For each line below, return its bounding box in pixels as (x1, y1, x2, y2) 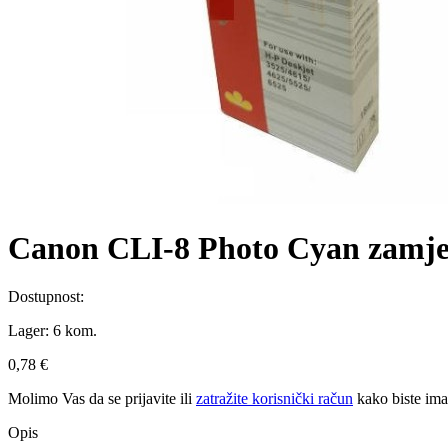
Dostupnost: (8, 288, 88, 306)
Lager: (8, 322, 53, 340)
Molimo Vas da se (8, 390, 125, 408)
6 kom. (53, 322, 97, 340)
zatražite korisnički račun (196, 390, 353, 408)
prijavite (125, 390, 176, 408)
